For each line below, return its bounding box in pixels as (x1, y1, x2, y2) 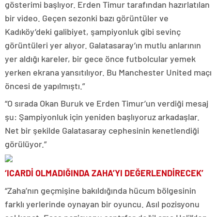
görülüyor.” (5, 139, 46, 150)
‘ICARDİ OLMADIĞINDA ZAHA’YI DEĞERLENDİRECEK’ (5, 168, 203, 179)
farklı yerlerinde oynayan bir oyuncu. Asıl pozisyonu (5, 199, 200, 210)
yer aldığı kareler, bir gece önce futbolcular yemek (5, 53, 196, 64)
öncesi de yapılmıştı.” (5, 80, 85, 92)
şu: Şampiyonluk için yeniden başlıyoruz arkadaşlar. (5, 111, 200, 123)
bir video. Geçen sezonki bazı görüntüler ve (5, 13, 169, 24)
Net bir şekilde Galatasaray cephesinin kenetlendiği (5, 125, 199, 136)
